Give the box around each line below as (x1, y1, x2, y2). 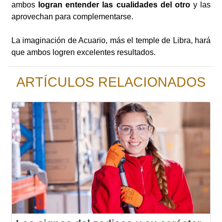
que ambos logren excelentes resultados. (11, 48, 156, 57)
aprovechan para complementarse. (11, 12, 133, 21)
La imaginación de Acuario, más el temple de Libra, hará (11, 36, 211, 45)
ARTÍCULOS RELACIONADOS (16, 75, 206, 90)
